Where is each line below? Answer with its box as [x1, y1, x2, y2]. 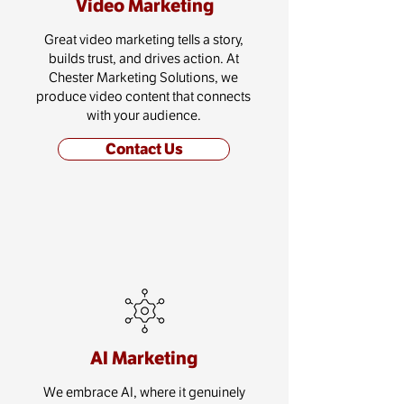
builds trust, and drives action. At [48, 50, 239, 66]
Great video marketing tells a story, [43, 32, 243, 47]
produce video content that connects [36, 88, 251, 104]
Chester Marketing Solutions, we [49, 69, 238, 85]
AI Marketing [90, 347, 197, 369]
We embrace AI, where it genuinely [43, 384, 245, 399]
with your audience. [86, 107, 201, 123]
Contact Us [105, 140, 183, 158]
